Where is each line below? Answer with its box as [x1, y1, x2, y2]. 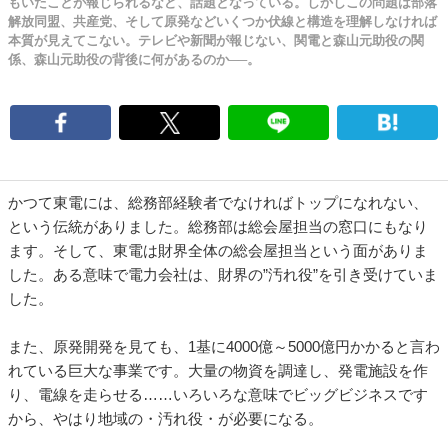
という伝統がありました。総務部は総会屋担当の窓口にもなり [8, 218, 428, 235]
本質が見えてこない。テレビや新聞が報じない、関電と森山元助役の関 [8, 33, 424, 48]
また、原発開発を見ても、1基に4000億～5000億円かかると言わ [8, 338, 440, 355]
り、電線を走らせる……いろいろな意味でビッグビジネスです [8, 386, 428, 403]
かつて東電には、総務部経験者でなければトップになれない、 [8, 194, 428, 211]
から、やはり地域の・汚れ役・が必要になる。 [8, 410, 323, 427]
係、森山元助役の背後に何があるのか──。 [8, 52, 260, 67]
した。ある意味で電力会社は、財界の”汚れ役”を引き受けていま [8, 266, 438, 283]
